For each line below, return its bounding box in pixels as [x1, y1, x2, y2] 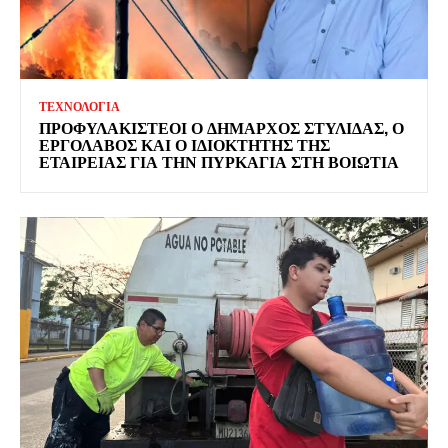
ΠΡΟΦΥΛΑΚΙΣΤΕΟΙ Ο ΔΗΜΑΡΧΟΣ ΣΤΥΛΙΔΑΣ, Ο [39, 114, 404, 139]
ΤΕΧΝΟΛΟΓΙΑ [39, 98, 120, 114]
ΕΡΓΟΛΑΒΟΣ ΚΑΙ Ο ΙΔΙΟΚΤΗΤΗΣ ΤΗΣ [39, 131, 330, 156]
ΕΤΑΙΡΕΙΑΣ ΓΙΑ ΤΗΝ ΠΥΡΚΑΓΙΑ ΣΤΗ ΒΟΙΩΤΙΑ [39, 148, 399, 173]
